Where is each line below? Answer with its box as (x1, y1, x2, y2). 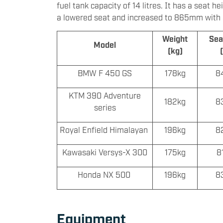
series (94, 102, 116, 112)
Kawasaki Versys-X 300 (62, 147, 147, 157)
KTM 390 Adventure (69, 90, 141, 101)
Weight (162, 33, 188, 44)
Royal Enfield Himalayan (60, 124, 150, 135)
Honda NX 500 (77, 169, 132, 180)
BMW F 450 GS (78, 68, 132, 78)
